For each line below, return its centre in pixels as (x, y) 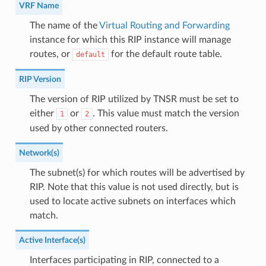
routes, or (51, 54)
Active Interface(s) (52, 240)
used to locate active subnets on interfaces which (132, 201)
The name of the (64, 25)
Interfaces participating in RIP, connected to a (124, 260)
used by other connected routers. (99, 128)
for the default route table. (165, 54)
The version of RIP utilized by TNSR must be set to (134, 99)
